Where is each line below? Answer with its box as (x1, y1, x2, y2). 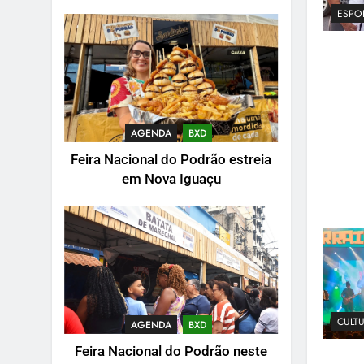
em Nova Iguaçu (121, 171, 221, 187)
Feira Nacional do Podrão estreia (71, 151, 272, 167)
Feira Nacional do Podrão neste (75, 343, 268, 359)
